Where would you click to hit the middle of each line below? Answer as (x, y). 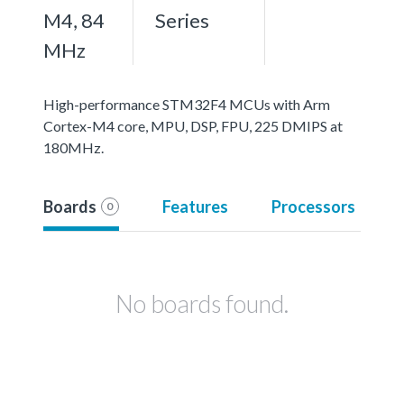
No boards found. (202, 303)
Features (195, 206)
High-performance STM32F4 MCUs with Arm (187, 104)
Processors (313, 206)
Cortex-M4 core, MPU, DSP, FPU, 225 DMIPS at (193, 125)
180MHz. (73, 147)
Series (182, 20)
